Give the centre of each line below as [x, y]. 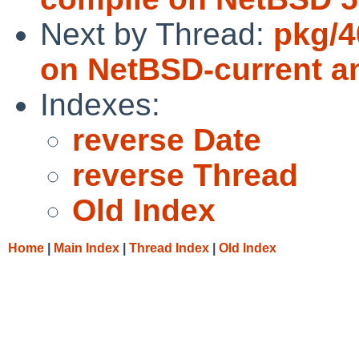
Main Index [87, 248]
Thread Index [169, 248]
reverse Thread [185, 175]
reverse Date [167, 139]
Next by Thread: [157, 34]
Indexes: [100, 104]
